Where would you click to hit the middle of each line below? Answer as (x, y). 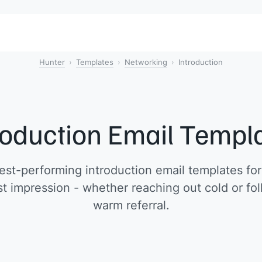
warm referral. (131, 205)
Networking (146, 62)
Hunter (52, 62)
